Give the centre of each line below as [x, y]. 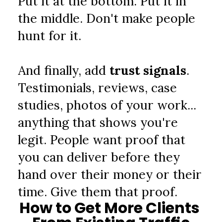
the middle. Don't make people [107, 18]
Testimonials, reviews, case [98, 88]
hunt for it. [50, 36]
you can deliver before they [99, 157]
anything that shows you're [98, 122]
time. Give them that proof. [98, 192]
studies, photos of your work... [107, 105]
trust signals [148, 70]
